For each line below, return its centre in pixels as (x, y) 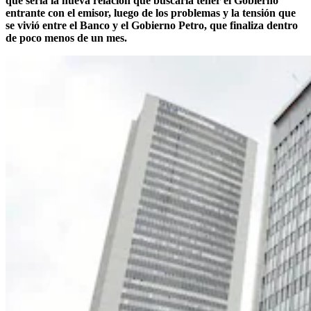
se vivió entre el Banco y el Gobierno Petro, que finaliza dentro (152, 25)
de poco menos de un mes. (66, 37)
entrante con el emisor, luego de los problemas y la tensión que (151, 12)
